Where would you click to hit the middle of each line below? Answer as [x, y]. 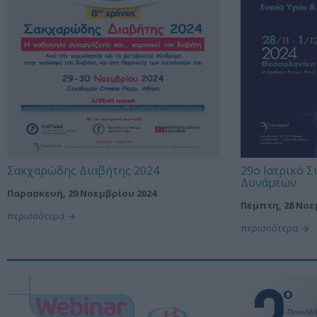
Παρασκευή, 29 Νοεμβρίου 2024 [82, 194]
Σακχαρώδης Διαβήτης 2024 [83, 170]
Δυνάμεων [269, 182]
